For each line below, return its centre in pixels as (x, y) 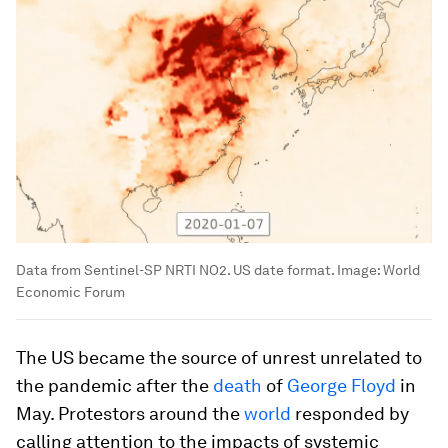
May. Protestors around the (130, 414)
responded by (350, 414)
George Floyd (341, 386)
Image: (360, 270)
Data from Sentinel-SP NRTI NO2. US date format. (176, 270)
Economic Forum (70, 292)
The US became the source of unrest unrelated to (219, 358)
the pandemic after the (114, 386)
